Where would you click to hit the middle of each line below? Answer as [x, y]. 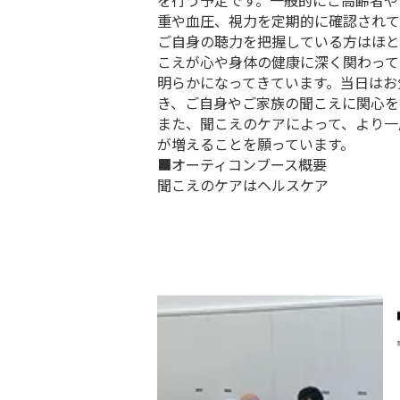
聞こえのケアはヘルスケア [243, 185]
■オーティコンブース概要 [242, 165]
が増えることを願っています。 [256, 144]
